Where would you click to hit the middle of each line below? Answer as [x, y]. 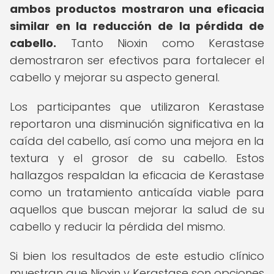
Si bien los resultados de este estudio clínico [137, 256]
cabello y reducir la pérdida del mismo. [117, 227]
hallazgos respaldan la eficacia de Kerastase [137, 175]
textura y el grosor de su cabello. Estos [137, 158]
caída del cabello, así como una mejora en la [137, 141]
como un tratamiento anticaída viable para [137, 192]
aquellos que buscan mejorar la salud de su [137, 209]
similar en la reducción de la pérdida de [137, 26]
